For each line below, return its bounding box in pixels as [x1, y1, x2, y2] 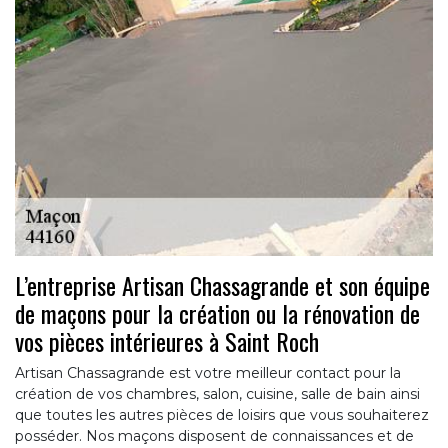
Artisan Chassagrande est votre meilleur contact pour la [15, 363, 401, 382]
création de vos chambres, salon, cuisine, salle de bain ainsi [15, 384, 420, 403]
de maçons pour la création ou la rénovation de [15, 294, 420, 331]
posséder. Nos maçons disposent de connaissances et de [15, 426, 414, 445]
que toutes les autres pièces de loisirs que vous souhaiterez [15, 405, 429, 424]
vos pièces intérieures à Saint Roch [15, 322, 319, 359]
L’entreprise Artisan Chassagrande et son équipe [15, 266, 430, 303]
